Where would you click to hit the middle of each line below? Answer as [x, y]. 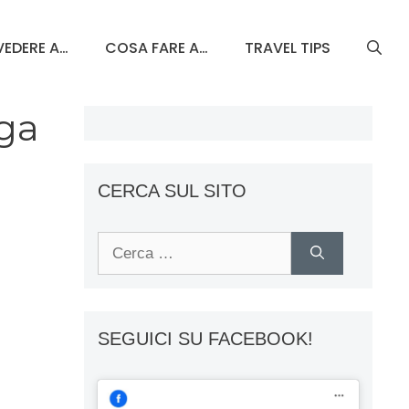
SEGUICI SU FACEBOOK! [205, 338]
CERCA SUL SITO [172, 190]
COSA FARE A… [157, 47]
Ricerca [123, 243]
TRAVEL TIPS [288, 47]
